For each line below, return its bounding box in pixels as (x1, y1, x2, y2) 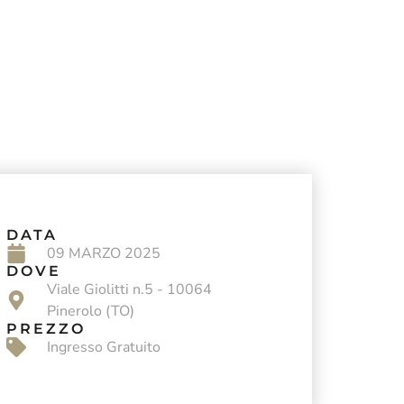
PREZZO (6, 319, 86, 337)
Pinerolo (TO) (46, 300, 134, 321)
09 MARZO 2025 (46, 243, 161, 263)
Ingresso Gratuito (46, 336, 161, 357)
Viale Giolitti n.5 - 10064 (46, 279, 212, 299)
